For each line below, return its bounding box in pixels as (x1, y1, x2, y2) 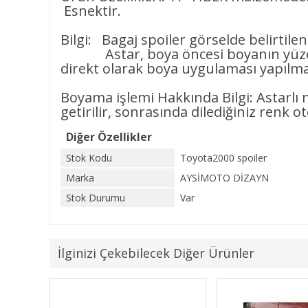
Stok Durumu (66, 191, 125, 204)
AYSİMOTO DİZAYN (180, 171, 269, 184)
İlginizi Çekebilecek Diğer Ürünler (58, 245, 254, 261)
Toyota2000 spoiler (180, 151, 267, 164)
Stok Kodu (66, 151, 112, 164)
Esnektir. (60, 1, 121, 20)
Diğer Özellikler (66, 129, 152, 144)
